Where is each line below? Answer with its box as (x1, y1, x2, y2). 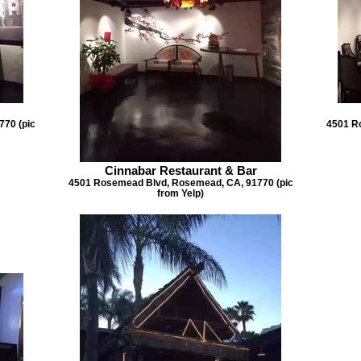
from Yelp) (157, 188, 204, 198)
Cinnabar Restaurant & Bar (104, 164, 257, 177)
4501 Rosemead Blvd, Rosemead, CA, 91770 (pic (68, 177, 293, 188)
